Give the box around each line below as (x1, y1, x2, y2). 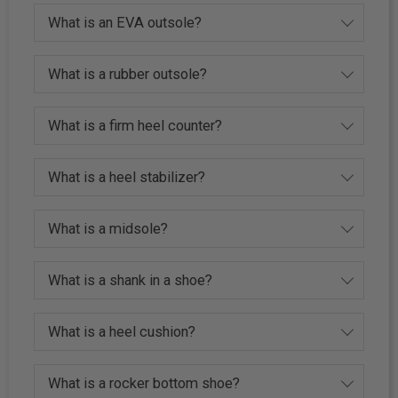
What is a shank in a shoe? (48, 271, 213, 289)
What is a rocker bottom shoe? (48, 374, 241, 392)
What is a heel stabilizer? (48, 168, 206, 186)
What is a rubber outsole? (48, 65, 208, 83)
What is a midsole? (48, 219, 169, 237)
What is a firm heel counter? (48, 116, 223, 134)
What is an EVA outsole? (48, 13, 203, 31)
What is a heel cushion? (48, 322, 196, 340)
